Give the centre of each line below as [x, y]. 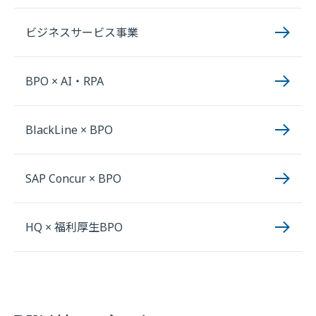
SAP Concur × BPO [73, 178]
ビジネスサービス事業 [82, 32]
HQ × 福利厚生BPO [74, 227]
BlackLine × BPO [69, 130]
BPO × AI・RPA [65, 81]
